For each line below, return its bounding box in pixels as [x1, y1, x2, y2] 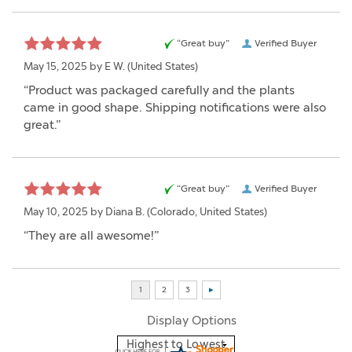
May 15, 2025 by [24, 60, 104, 73]
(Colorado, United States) [145, 206, 267, 218]
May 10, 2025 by [24, 206, 105, 218]
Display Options [147, 313, 236, 328]
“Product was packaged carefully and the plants [24, 83, 295, 98]
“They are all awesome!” [24, 229, 159, 244]
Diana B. [105, 206, 145, 218]
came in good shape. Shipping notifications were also [24, 101, 326, 115]
